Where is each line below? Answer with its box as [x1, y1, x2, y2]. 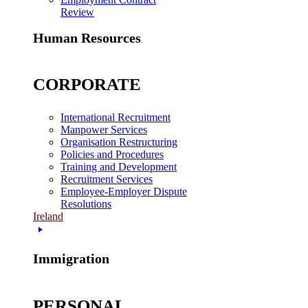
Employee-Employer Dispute [60, 186, 187, 198]
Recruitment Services [60, 173, 153, 186]
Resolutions [60, 198, 111, 210]
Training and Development [60, 161, 177, 173]
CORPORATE [33, 75, 141, 94]
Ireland [33, 210, 63, 223]
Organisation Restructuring [60, 136, 177, 148]
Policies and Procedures [60, 148, 164, 161]
